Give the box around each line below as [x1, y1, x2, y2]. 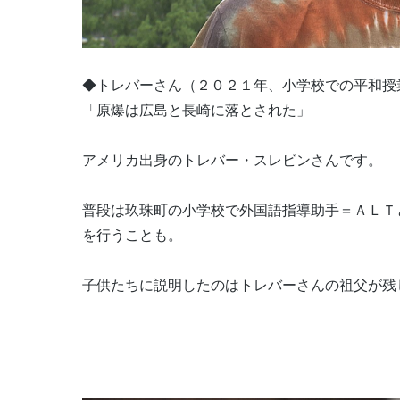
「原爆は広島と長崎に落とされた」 [82, 103, 311, 119]
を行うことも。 [82, 228, 182, 244]
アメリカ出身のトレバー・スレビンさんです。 [82, 153, 382, 169]
